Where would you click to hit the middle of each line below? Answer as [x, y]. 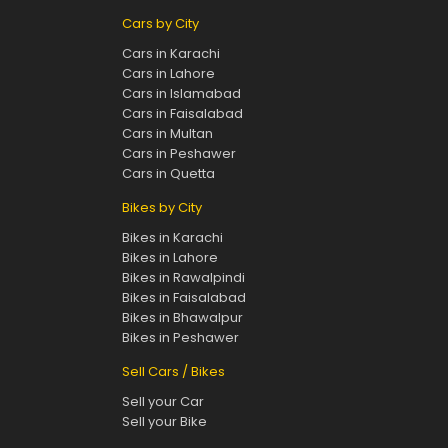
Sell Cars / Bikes [173, 372]
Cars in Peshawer [178, 154]
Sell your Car [162, 402]
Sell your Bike [164, 422]
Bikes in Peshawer [180, 338]
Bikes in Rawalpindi [183, 278]
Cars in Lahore [168, 74]
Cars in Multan [167, 134]
